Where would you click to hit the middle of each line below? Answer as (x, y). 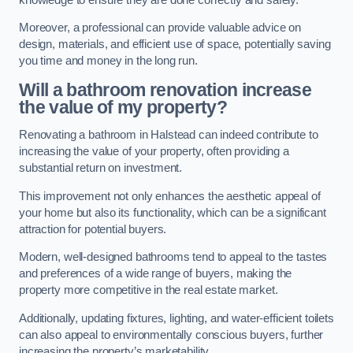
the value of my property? (123, 107)
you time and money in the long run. (108, 61)
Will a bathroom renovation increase (165, 89)
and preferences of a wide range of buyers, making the (156, 274)
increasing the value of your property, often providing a (154, 152)
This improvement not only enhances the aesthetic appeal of (170, 196)
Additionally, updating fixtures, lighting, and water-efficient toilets (176, 318)
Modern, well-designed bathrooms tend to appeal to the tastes (173, 257)
